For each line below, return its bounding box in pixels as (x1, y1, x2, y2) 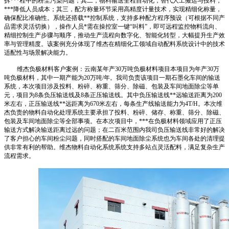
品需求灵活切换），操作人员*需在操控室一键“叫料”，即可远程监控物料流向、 (4, 23, 221, 30)
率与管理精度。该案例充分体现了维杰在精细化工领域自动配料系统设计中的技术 (4, 40, 225, 48)
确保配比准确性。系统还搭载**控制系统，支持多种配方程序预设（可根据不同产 (4, 14, 225, 21)
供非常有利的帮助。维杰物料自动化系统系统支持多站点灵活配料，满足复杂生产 (4, 144, 225, 151)
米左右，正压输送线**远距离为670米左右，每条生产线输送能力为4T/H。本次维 (4, 100, 222, 107)
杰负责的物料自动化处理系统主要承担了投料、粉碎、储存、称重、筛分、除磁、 (4, 109, 225, 116)
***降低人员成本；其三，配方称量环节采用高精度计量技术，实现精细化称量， (4, 6, 222, 13)
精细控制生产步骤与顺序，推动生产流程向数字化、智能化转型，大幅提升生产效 (4, 32, 225, 39)
